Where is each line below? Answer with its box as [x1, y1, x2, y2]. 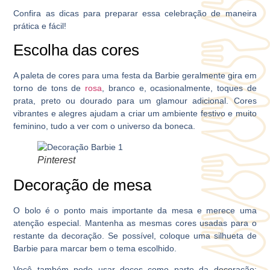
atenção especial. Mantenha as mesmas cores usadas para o [13, 218, 257, 228]
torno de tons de [13, 83, 86, 93]
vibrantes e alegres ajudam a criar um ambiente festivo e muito [13, 108, 257, 118]
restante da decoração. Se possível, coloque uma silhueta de [13, 230, 257, 240]
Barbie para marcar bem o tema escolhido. [13, 243, 177, 253]
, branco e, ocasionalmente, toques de [102, 83, 257, 93]
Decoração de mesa [13, 175, 152, 194]
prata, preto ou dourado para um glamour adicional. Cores [13, 96, 257, 105]
